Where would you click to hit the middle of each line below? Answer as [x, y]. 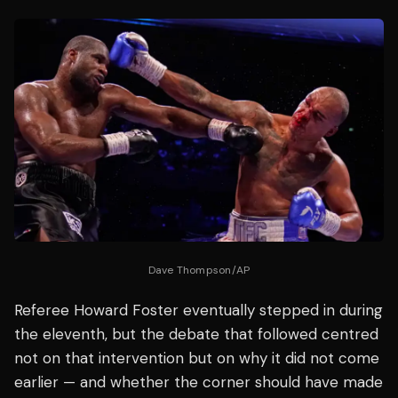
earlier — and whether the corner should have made [199, 382]
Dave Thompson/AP [199, 270]
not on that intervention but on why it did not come [197, 358]
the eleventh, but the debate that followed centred [196, 334]
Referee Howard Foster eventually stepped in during [199, 310]
